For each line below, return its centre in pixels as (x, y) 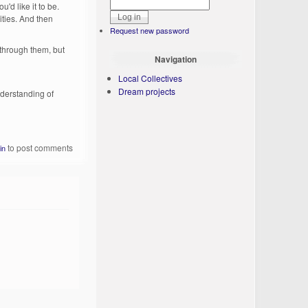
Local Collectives (151, 78)
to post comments (40, 148)
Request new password (150, 30)
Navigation (175, 59)
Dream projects (147, 91)
